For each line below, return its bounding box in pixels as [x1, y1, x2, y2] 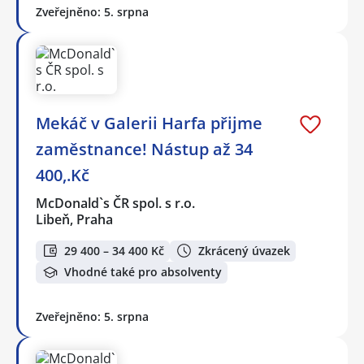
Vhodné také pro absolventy [64, 264, 222, 280]
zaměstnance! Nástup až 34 [36, 137, 253, 160]
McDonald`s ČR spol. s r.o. [36, 193, 197, 212]
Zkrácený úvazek [198, 242, 290, 258]
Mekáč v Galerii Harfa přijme [36, 111, 262, 134]
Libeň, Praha [36, 210, 113, 228]
